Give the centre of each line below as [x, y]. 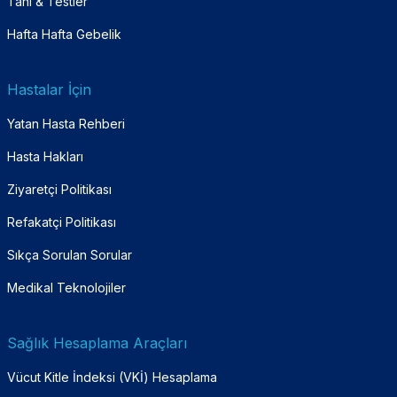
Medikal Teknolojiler [66, 287]
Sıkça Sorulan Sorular [70, 254]
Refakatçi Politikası [62, 222]
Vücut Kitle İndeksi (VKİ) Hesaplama [112, 377]
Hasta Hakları [45, 156]
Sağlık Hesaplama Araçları [97, 343]
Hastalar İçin [49, 89]
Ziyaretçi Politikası [59, 189]
